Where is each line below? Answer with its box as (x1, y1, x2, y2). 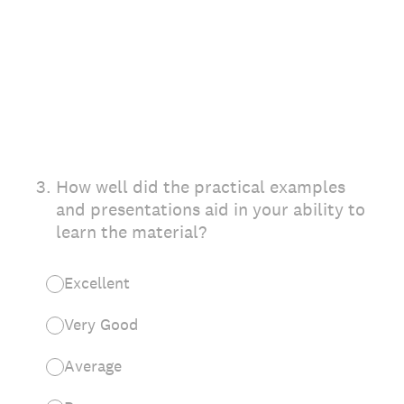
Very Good (64, 314, 138, 335)
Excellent (64, 272, 130, 293)
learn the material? (56, 220, 207, 243)
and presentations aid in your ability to (56, 197, 365, 221)
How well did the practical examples (56, 175, 345, 198)
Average (64, 355, 122, 376)
